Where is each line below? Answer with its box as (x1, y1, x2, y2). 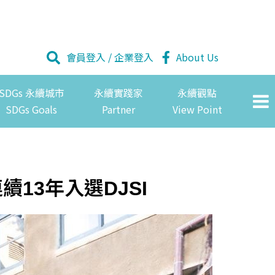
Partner (101, 102, 135, 117)
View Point (172, 102, 222, 117)
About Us (176, 50, 219, 65)
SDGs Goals (6, 102, 57, 117)
